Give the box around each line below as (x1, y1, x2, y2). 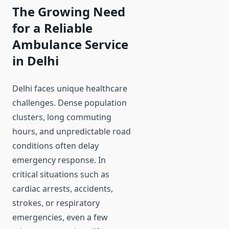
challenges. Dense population (12, 97, 127, 109)
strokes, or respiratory (12, 197, 100, 209)
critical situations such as (12, 169, 109, 180)
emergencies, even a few (12, 212, 108, 223)
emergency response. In (12, 154, 106, 166)
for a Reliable (12, 19, 93, 37)
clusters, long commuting (12, 111, 111, 123)
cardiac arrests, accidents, (12, 183, 113, 195)
